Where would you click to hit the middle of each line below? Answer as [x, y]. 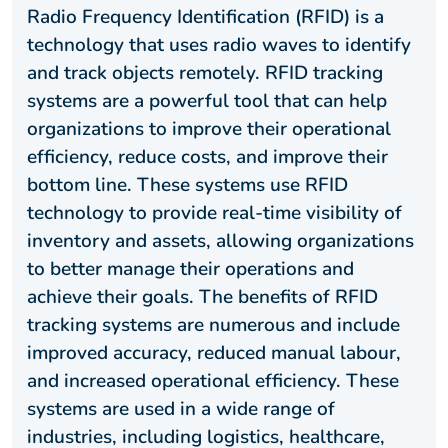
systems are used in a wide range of [181, 409]
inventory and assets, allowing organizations [220, 241]
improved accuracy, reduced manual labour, [214, 353]
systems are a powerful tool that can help [207, 101]
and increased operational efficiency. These [213, 381]
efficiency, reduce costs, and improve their [207, 157]
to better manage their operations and [190, 269]
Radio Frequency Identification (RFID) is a [205, 17]
